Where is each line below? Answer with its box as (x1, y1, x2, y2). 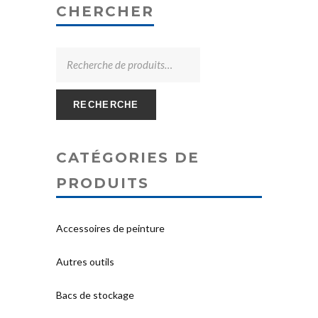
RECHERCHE (73, 99, 139, 111)
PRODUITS (56, 175, 149, 192)
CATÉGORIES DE (56, 149, 199, 167)
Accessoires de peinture (56, 222, 165, 235)
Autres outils (56, 256, 114, 268)
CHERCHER (56, 3, 154, 21)
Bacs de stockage (56, 289, 134, 302)
